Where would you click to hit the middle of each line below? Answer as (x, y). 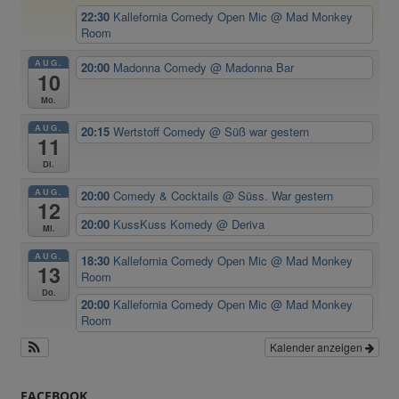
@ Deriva (241, 224)
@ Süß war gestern (260, 132)
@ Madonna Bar (252, 68)
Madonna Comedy (162, 68)
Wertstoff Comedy (162, 132)
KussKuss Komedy (165, 224)
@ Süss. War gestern (278, 196)
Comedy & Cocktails (168, 196)
